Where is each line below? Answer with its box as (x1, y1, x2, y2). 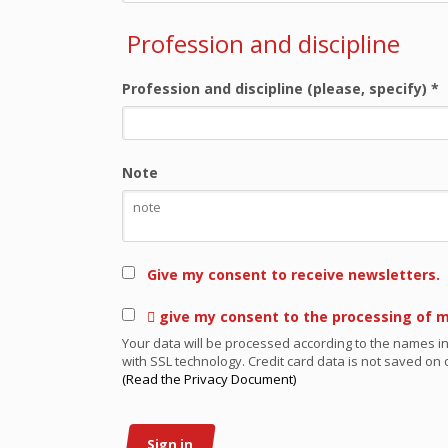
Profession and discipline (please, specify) (122, 79, 431, 98)
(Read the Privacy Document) (122, 370, 296, 388)
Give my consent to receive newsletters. (135, 265, 440, 284)
